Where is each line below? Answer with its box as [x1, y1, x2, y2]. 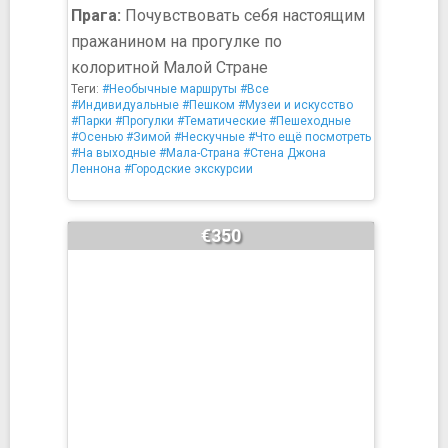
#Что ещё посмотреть [248, 130, 371, 144]
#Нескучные [174, 130, 245, 144]
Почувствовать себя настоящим [121, 6, 365, 25]
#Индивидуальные [71, 98, 179, 112]
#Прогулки [115, 114, 174, 128]
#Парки [71, 114, 112, 128]
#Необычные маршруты [102, 82, 237, 96]
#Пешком [182, 98, 235, 112]
